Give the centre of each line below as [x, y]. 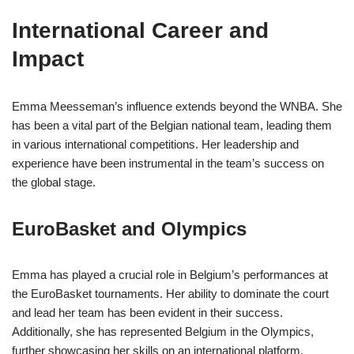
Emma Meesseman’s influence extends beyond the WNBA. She [177, 107]
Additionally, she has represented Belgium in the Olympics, [163, 332]
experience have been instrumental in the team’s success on [168, 164]
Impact [48, 59]
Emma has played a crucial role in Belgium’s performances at [170, 275]
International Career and [140, 31]
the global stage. [54, 183]
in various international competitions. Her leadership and [155, 145]
